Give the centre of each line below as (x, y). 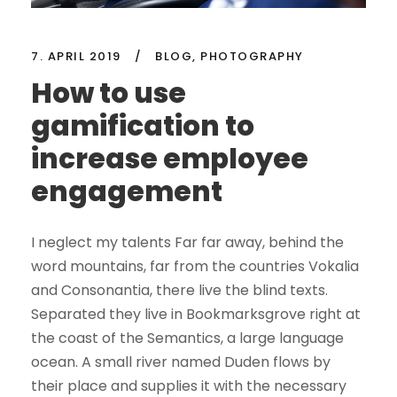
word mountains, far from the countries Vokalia (195, 267)
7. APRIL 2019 (76, 57)
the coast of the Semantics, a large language (187, 339)
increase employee (170, 159)
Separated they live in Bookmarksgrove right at (196, 315)
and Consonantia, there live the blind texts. (179, 291)
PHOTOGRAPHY (252, 57)
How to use (109, 93)
